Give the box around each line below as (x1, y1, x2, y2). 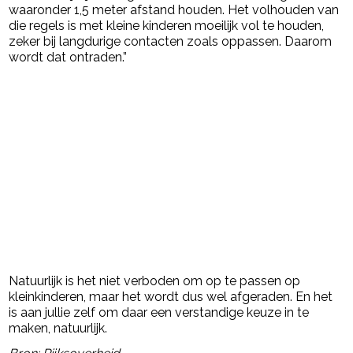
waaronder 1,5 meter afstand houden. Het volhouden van (9, 2, 340, 18)
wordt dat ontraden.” (9, 50, 128, 65)
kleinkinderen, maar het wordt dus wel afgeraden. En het (9, 289, 333, 305)
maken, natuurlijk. (9, 321, 108, 336)
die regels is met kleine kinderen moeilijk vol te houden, (9, 18, 325, 34)
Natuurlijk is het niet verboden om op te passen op (9, 273, 301, 289)
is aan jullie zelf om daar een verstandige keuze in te (9, 305, 310, 321)
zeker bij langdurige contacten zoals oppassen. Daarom (9, 34, 333, 50)
